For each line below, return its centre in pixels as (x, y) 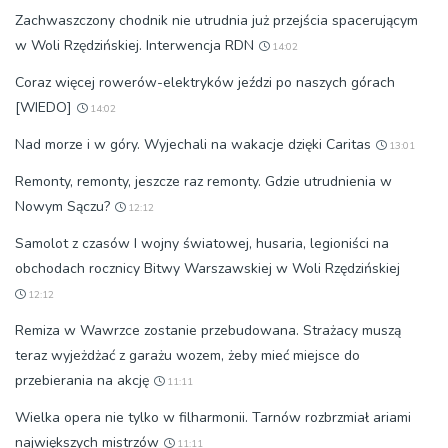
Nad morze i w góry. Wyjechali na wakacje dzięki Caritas (193, 145)
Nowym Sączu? (62, 207)
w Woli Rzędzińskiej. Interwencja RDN (134, 46)
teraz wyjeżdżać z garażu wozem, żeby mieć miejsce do (187, 356)
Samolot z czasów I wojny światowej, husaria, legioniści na (202, 244)
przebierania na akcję (82, 381)
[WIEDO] (43, 108)
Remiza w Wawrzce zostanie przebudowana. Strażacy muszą (208, 331)
